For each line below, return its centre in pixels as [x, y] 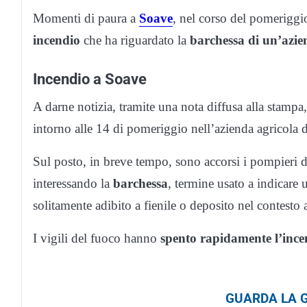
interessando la [73, 184]
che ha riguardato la [135, 40]
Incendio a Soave [90, 79]
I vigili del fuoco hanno [97, 238]
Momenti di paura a [86, 19]
